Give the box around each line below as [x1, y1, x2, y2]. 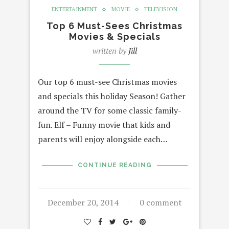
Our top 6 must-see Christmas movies [38, 76, 177, 87]
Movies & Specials [68, 31, 161, 42]
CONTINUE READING [77, 162, 152, 169]
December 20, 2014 [47, 197, 119, 208]
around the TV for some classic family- [38, 105, 181, 116]
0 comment [139, 197, 182, 208]
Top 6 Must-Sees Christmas [47, 20, 182, 31]
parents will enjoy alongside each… [38, 133, 168, 145]
